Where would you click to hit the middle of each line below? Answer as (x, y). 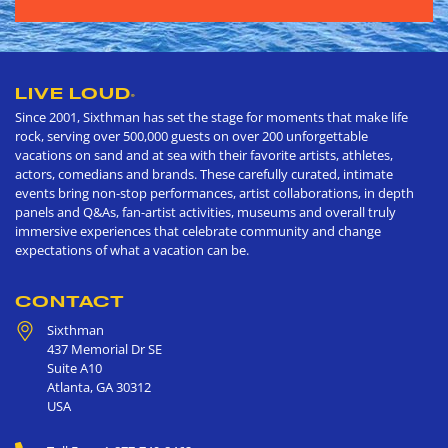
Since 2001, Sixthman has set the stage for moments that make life (211, 116)
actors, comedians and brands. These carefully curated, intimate (204, 173)
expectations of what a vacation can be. (132, 249)
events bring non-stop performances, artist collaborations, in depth (214, 192)
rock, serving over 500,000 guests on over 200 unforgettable (191, 135)
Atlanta (68, 386)
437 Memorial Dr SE (104, 348)
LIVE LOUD (73, 92)
